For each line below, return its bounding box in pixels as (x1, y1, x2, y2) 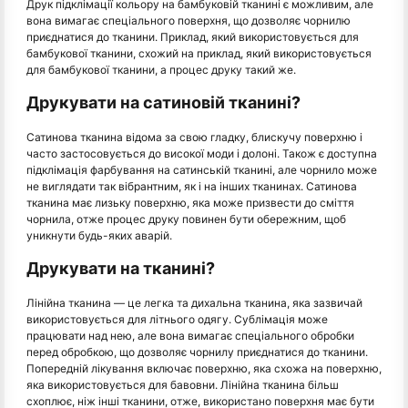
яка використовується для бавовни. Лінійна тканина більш (26, 377, 339, 392)
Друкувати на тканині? (26, 258, 215, 278)
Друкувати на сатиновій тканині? (26, 92, 301, 112)
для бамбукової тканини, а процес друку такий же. (26, 62, 296, 76)
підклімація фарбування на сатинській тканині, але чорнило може (26, 162, 377, 177)
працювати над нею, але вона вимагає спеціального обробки (26, 328, 354, 342)
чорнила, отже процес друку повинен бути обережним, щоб (26, 211, 346, 226)
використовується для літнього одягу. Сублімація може (26, 311, 328, 326)
